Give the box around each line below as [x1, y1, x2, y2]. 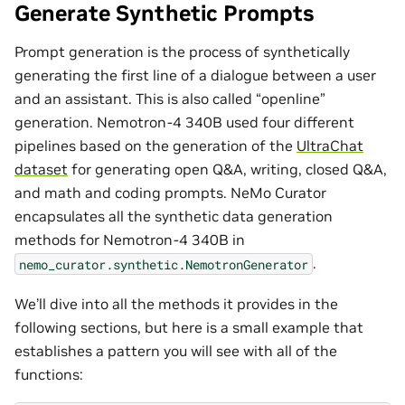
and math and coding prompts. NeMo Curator [14, 184, 326, 202]
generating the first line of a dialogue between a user [14, 66, 376, 85]
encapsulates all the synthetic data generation [14, 207, 333, 226]
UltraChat [297, 137, 363, 155]
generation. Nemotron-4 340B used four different [14, 113, 354, 132]
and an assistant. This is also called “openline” [14, 89, 325, 108]
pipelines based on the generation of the [14, 137, 297, 155]
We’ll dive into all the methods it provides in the [14, 294, 338, 313]
